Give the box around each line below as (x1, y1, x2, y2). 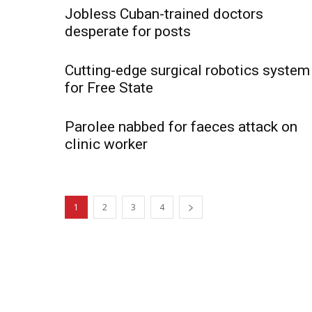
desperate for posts (65, 23, 191, 40)
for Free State (65, 79, 153, 96)
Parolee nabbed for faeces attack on (65, 118, 297, 135)
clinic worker (65, 136, 148, 153)
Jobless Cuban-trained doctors (65, 6, 263, 22)
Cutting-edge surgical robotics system (65, 62, 310, 79)
